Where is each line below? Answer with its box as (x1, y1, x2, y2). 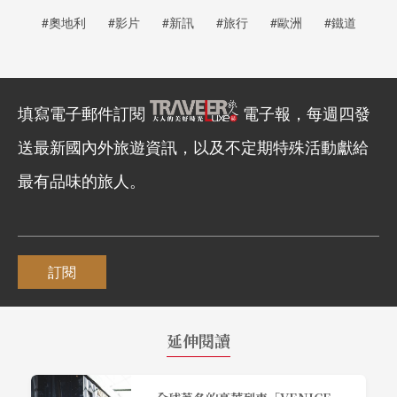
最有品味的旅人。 (18, 168, 145, 192)
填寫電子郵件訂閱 (18, 101, 150, 125)
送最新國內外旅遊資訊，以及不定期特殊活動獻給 (18, 135, 369, 159)
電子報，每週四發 (243, 101, 370, 125)
